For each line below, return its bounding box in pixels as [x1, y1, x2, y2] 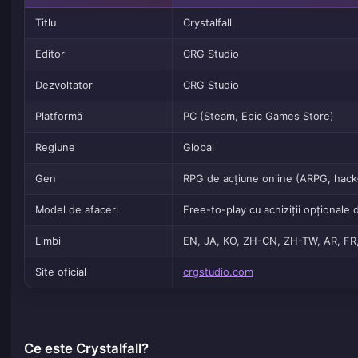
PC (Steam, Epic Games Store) [182, 110, 334, 123]
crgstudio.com [182, 266, 253, 279]
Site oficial [34, 266, 86, 279]
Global [182, 141, 214, 154]
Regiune [34, 141, 75, 154]
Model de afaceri [34, 204, 118, 217]
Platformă [34, 110, 82, 123]
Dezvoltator [34, 79, 93, 92]
